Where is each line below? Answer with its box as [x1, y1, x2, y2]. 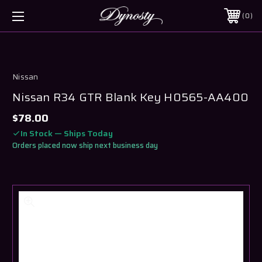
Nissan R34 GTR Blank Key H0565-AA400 [12, 87, 249, 106]
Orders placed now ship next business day [12, 139, 158, 151]
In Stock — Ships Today [20, 126, 113, 140]
